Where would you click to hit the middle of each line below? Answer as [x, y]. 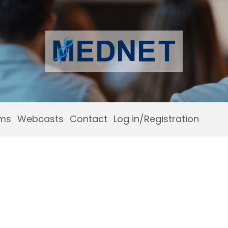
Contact [88, 119]
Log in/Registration [156, 119]
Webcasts [40, 119]
